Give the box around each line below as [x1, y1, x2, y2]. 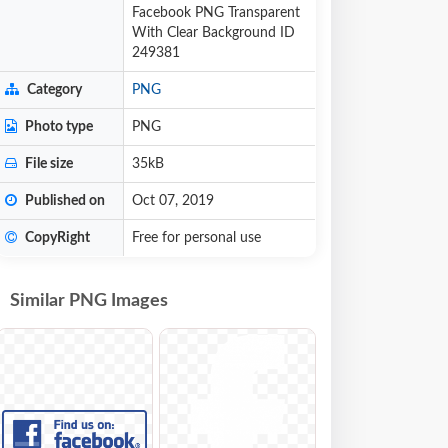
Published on [22, 194, 105, 208]
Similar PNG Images [10, 292, 168, 310]
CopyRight [22, 231, 90, 245]
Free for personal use [132, 231, 261, 245]
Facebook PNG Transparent [132, 6, 300, 20]
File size [22, 157, 73, 171]
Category [24, 83, 82, 97]
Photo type [22, 120, 93, 134]
